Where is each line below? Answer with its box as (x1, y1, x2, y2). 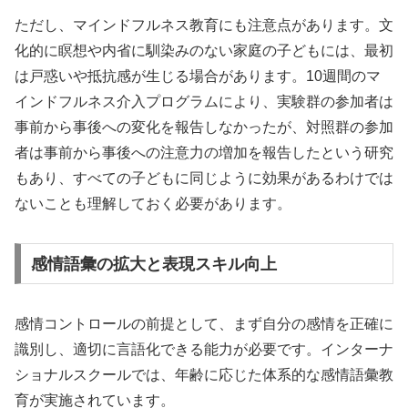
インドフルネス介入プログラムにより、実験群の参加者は (15, 94, 393, 110)
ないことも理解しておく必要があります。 (15, 196, 291, 212)
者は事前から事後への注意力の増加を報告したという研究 (15, 145, 393, 161)
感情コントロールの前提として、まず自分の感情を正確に (15, 315, 393, 331)
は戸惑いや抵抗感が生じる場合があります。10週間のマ (15, 68, 381, 85)
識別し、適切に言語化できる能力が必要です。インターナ (15, 341, 393, 357)
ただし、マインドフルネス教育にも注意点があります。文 (15, 17, 393, 34)
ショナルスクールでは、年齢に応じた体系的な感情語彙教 (15, 366, 393, 382)
